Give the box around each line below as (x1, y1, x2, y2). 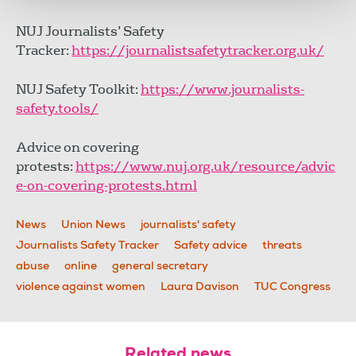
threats (262, 240, 302, 252)
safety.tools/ (16, 99, 99, 117)
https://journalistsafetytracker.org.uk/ (72, 41, 324, 59)
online (64, 261, 97, 273)
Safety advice (174, 240, 247, 252)
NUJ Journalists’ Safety (16, 22, 164, 40)
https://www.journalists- (141, 80, 304, 98)
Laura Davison (161, 281, 239, 293)
